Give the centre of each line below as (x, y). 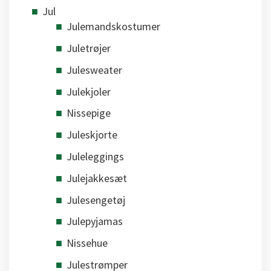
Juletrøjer (89, 48)
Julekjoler (89, 91)
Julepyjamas (95, 221)
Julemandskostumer (113, 27)
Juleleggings (95, 157)
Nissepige (89, 113)
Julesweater (94, 70)
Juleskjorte (92, 135)
